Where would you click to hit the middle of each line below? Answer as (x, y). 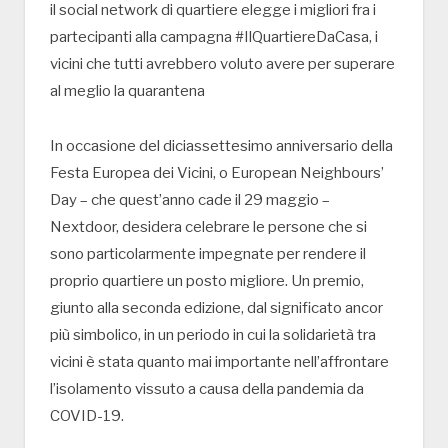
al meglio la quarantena (127, 91)
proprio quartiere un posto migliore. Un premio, (207, 281)
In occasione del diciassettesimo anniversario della (221, 146)
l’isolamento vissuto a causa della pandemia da (207, 389)
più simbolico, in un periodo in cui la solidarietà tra (213, 335)
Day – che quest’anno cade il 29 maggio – (190, 200)
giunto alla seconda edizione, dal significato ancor (216, 308)
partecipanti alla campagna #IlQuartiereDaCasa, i (214, 37)
